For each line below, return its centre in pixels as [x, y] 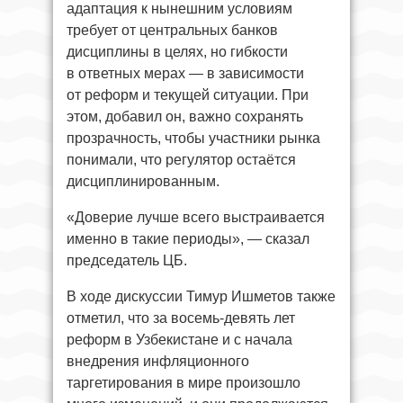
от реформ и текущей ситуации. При [188, 95]
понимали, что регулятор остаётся [181, 160]
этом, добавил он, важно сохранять [185, 117]
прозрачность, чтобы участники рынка [193, 139]
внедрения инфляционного [158, 362]
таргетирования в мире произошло [184, 383]
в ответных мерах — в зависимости [185, 74]
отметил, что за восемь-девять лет [181, 318]
